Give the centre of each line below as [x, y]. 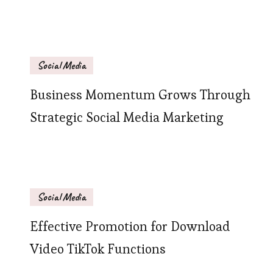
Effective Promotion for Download [130, 227]
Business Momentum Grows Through [140, 95]
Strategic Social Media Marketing [127, 118]
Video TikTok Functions [98, 249]
